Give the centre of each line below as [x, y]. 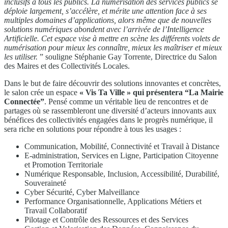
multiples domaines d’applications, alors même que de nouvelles [108, 20]
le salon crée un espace [41, 92]
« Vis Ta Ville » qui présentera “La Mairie [150, 92]
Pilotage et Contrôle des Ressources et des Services [106, 219]
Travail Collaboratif [56, 210]
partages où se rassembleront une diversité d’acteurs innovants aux [110, 110]
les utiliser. [22, 56]
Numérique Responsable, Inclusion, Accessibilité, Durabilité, [122, 174]
